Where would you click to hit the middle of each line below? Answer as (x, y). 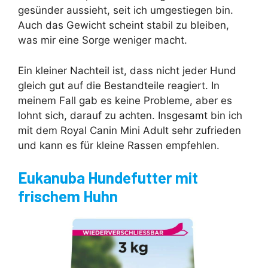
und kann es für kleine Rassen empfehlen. (119, 145)
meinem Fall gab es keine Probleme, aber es (125, 100)
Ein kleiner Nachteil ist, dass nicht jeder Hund (127, 70)
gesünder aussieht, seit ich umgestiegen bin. (126, 10)
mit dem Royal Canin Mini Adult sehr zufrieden (130, 130)
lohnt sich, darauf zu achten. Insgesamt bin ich (130, 115)
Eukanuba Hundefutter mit (108, 178)
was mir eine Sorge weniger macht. (103, 40)
